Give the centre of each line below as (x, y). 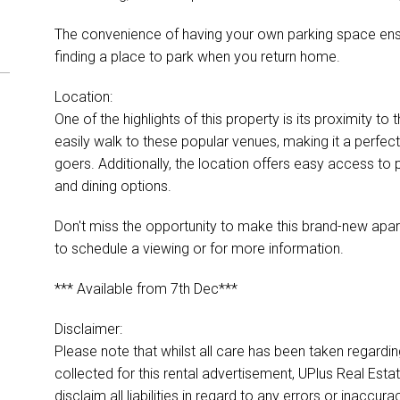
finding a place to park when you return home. (197, 56)
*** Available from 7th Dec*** (146, 288)
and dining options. (112, 186)
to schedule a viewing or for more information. (199, 248)
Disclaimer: (90, 329)
